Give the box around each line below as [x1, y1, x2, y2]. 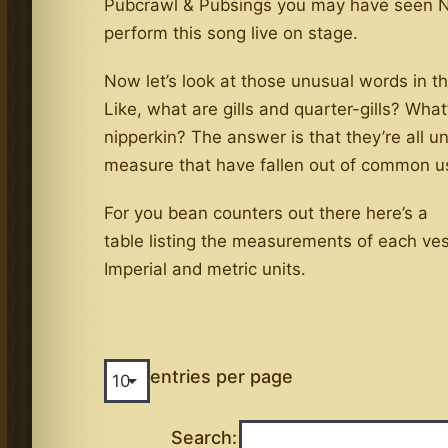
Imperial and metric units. [104, 258, 307, 279]
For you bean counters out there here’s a [104, 202, 429, 223]
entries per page [150, 365, 294, 387]
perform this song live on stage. [104, 22, 359, 43]
